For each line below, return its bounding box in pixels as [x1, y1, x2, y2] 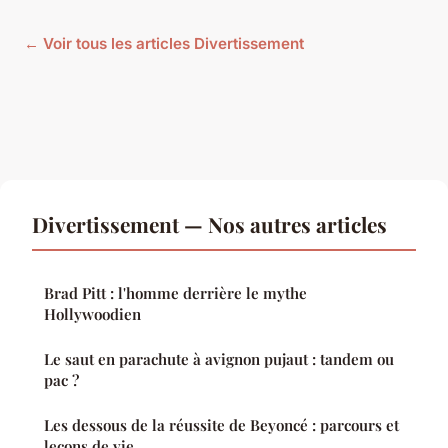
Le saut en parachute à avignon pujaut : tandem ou [44, 349, 394, 370]
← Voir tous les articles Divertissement [24, 34, 304, 54]
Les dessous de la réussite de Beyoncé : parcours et [44, 415, 399, 436]
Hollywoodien [44, 304, 141, 325]
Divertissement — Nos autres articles [32, 210, 387, 239]
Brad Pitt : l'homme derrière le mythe [44, 283, 307, 304]
